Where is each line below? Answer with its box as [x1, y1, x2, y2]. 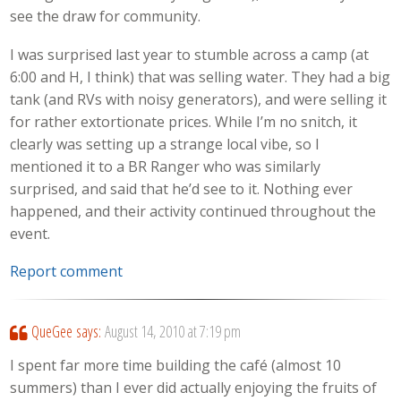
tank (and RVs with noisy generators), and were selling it [10, 89, 388, 109]
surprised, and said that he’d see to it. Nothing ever [10, 178, 354, 199]
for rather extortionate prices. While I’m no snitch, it [10, 111, 358, 132]
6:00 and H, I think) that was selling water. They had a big [10, 66, 391, 87]
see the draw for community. [10, 5, 201, 26]
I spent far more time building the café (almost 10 [10, 355, 342, 376]
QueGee [30, 320, 73, 343]
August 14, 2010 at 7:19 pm [104, 320, 241, 343]
